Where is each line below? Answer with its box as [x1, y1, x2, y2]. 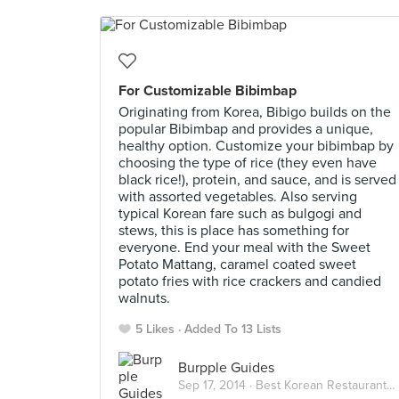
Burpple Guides [178, 358, 274, 377]
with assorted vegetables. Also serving [118, 188, 357, 206]
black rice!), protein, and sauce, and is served [118, 171, 396, 189]
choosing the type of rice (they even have [118, 154, 377, 172]
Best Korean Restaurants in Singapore [256, 377, 387, 393]
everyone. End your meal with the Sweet [118, 239, 370, 256]
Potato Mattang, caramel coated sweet [118, 256, 356, 273]
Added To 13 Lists [184, 322, 281, 337]
